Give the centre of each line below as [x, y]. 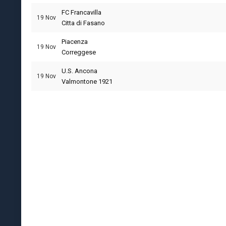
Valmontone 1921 [87, 81]
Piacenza [75, 42]
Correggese [79, 52]
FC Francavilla [81, 12]
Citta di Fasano [83, 23]
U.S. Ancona [79, 71]
